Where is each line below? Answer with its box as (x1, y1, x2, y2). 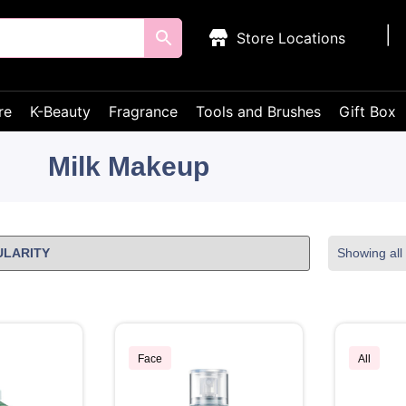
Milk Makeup (48, 151, 209, 181)
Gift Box (339, 102, 396, 121)
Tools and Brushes (196, 102, 321, 121)
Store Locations (237, 29, 346, 47)
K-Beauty (30, 102, 91, 121)
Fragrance (109, 102, 178, 121)
